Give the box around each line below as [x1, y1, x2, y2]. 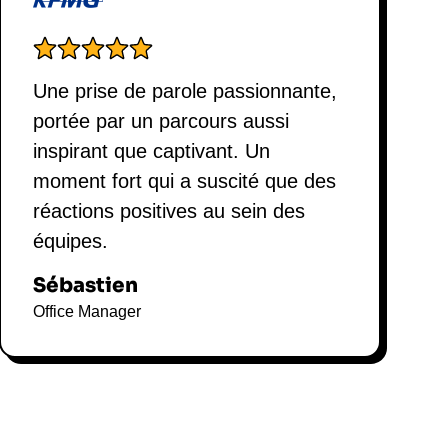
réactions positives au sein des [32, 200, 305, 223]
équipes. [32, 230, 108, 253]
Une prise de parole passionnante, [32, 80, 337, 103]
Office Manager [32, 303, 141, 321]
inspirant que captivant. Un [32, 140, 270, 163]
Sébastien [32, 273, 138, 299]
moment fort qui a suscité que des [32, 170, 336, 193]
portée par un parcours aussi [32, 110, 289, 133]
